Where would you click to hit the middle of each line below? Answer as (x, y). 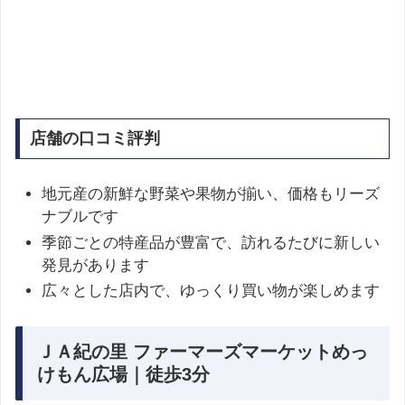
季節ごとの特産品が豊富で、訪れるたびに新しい (211, 242)
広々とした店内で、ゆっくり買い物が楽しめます (211, 290)
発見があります (96, 265)
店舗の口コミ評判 (94, 139)
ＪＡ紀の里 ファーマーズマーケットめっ (202, 352)
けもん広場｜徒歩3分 (123, 375)
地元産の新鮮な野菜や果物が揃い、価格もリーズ (211, 194)
